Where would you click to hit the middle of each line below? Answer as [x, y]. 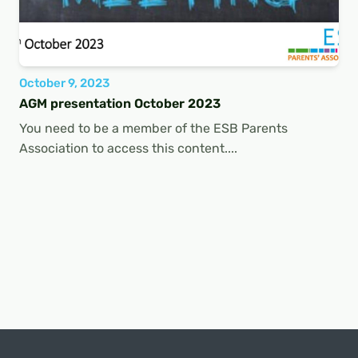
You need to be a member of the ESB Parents [153, 128]
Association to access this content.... [128, 148]
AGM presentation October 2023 [120, 103]
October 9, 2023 [64, 83]
